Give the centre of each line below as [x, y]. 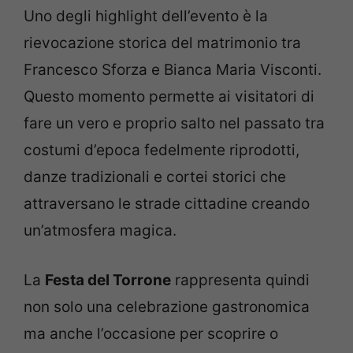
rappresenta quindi [240, 280]
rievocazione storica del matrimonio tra [162, 43]
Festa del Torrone [108, 280]
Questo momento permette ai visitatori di [169, 97]
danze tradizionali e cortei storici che [155, 177]
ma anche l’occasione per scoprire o [151, 333]
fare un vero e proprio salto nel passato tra [174, 124]
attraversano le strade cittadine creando [167, 204]
